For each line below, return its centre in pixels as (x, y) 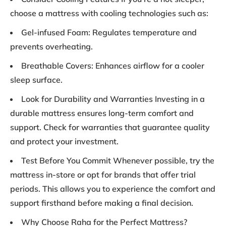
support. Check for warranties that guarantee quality (110, 127)
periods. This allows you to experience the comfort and (113, 189)
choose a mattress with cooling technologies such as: (109, 13)
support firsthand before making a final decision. (102, 203)
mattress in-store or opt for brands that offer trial (103, 175)
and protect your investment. (64, 142)
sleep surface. (36, 80)
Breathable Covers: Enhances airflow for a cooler (113, 66)
